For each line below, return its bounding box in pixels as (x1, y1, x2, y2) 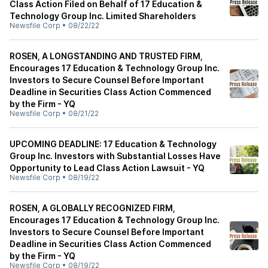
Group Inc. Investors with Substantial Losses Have (10, 151, 221, 161)
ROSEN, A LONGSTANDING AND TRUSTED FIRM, (10, 51, 203, 61)
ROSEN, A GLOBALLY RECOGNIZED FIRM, (10, 203, 175, 213)
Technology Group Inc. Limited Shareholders (10, 11, 196, 21)
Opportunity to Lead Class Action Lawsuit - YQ (10, 163, 205, 173)
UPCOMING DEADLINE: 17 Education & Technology (10, 139, 217, 149)
